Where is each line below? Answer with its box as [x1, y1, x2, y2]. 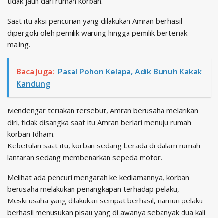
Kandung [17, 78, 50, 89]
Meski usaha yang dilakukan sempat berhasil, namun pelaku [7, 195, 203, 205]
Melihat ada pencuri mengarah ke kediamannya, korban [7, 172, 189, 182]
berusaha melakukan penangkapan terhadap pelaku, [7, 183, 179, 194]
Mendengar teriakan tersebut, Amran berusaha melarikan [7, 105, 198, 115]
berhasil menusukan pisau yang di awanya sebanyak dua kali [7, 207, 205, 217]
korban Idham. [7, 128, 54, 139]
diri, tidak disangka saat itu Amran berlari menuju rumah [7, 117, 191, 127]
